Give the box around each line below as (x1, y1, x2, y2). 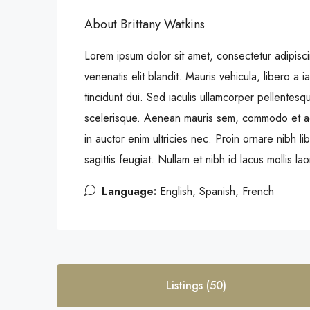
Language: (102, 183, 156, 199)
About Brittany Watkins (84, 15, 205, 33)
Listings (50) (166, 277, 227, 293)
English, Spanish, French (156, 183, 274, 199)
